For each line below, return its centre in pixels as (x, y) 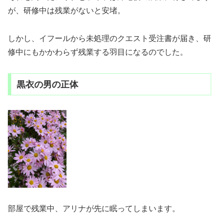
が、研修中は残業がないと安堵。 (66, 11)
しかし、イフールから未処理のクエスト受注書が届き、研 (109, 38)
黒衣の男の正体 (47, 84)
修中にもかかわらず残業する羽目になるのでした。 (98, 52)
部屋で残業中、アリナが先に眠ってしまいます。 (94, 208)
